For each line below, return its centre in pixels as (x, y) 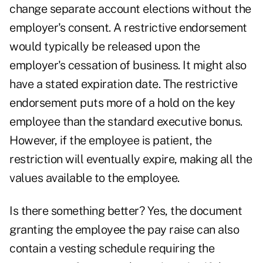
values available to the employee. (95, 178)
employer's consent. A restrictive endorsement (128, 28)
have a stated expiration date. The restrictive (123, 84)
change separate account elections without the (130, 9)
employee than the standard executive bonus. (126, 122)
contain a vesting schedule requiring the (112, 249)
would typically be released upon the (104, 47)
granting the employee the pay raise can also (124, 230)
